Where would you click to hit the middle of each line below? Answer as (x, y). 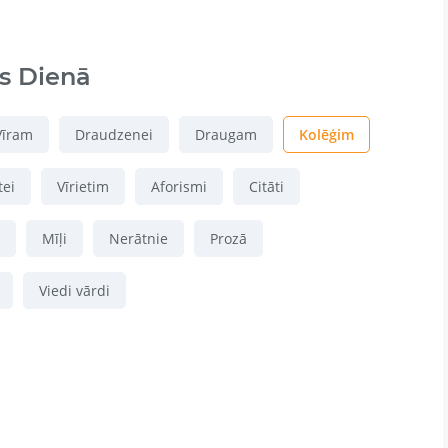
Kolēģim (326, 135)
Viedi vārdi (74, 291)
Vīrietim (83, 187)
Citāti (266, 187)
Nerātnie (138, 239)
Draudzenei (114, 135)
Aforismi (179, 187)
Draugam (226, 135)
